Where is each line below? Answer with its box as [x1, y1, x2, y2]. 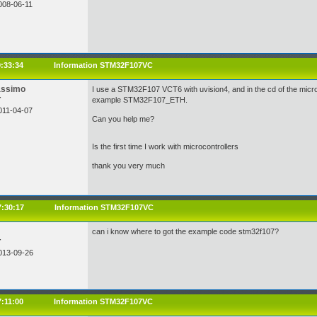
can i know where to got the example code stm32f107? [92, 227, 279, 236]
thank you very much [92, 161, 165, 170]
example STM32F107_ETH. [92, 96, 188, 104]
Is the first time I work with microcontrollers [92, 142, 238, 151]
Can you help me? [92, 115, 154, 123]
